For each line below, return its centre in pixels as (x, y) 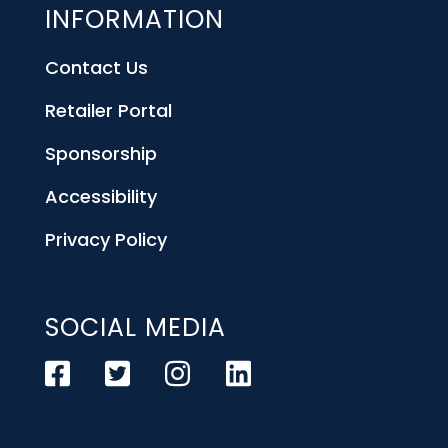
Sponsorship (100, 153)
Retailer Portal (108, 110)
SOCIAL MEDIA (135, 327)
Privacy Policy (105, 239)
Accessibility (100, 196)
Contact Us (96, 67)
